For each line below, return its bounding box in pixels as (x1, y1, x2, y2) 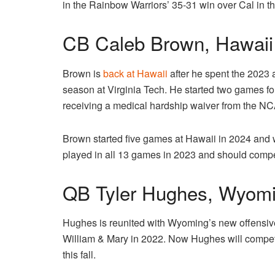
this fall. (63, 247, 98, 262)
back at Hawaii (103, 66, 168, 80)
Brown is (63, 66, 103, 80)
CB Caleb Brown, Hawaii (63, 28, 273, 56)
